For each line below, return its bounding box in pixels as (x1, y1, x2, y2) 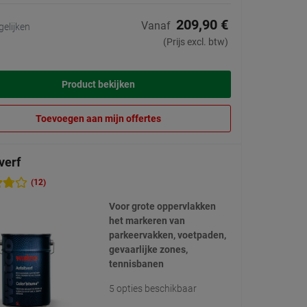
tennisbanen (108, 258, 164, 270)
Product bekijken (62, 79, 135, 90)
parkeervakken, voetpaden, (108, 230, 226, 241)
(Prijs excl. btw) (163, 36, 228, 48)
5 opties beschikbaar (108, 283, 197, 295)
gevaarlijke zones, (108, 244, 188, 256)
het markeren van (108, 215, 185, 227)
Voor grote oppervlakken (108, 201, 216, 212)
